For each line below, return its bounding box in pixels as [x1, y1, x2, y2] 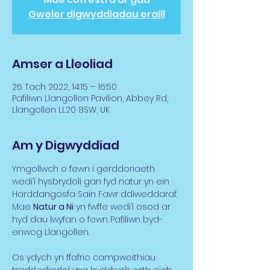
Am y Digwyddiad [12, 137, 119, 154]
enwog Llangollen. [12, 226, 89, 238]
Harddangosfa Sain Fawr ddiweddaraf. [12, 188, 180, 200]
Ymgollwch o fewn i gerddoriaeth [12, 163, 157, 175]
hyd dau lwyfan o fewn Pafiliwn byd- [12, 213, 163, 225]
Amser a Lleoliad [12, 55, 113, 72]
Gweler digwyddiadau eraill [28, 7, 165, 21]
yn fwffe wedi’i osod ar [74, 201, 173, 213]
